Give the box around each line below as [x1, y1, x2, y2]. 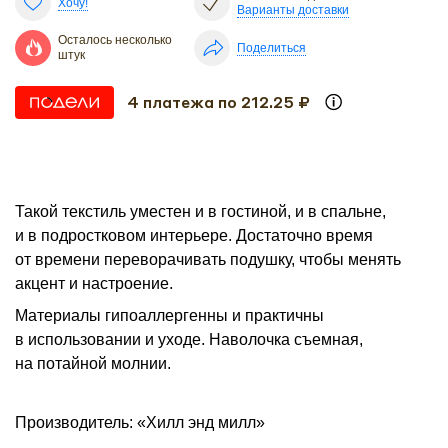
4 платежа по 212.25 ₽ [127, 92, 311, 113]
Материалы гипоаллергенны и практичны [15, 306, 324, 324]
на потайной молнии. [15, 354, 171, 372]
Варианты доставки [236, 3, 349, 17]
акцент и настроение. [15, 274, 173, 292]
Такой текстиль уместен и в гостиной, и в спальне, [15, 202, 386, 220]
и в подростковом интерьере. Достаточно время [15, 226, 373, 244]
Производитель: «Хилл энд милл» [15, 413, 265, 431]
